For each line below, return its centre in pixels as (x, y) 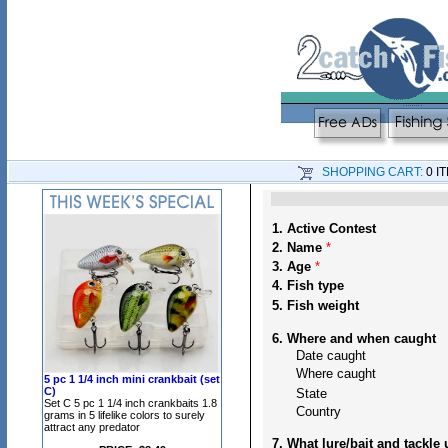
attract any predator (92, 427)
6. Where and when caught (353, 338)
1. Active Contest (323, 228)
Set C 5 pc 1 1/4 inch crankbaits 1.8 (130, 403)
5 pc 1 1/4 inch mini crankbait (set (132, 379)
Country (306, 411)
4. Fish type (307, 285)
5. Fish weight (315, 305)
